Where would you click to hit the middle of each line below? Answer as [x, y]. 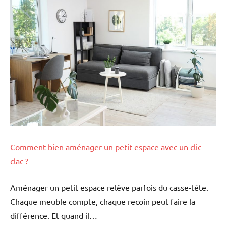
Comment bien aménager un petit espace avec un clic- [107, 147]
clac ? [19, 161]
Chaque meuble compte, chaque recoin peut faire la [103, 201]
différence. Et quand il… [54, 215]
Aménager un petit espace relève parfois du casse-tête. [109, 187]
